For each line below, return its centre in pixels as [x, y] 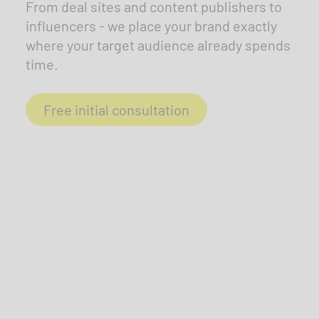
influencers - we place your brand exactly [151, 25]
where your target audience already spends [158, 45]
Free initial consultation [116, 109]
